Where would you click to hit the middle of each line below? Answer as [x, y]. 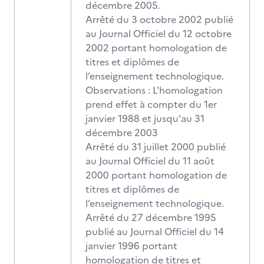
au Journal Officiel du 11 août [150, 161]
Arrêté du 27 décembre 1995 [151, 217]
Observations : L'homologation [154, 90]
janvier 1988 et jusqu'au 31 [145, 118]
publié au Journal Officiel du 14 [155, 232]
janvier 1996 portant [131, 246]
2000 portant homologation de [156, 175]
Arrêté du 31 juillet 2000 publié [156, 147]
